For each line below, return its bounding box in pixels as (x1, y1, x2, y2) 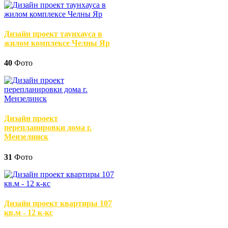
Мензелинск (4, 132, 48, 141)
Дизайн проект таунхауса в (4, 29, 102, 38)
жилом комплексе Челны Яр (4, 38, 110, 47)
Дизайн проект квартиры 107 (4, 198, 112, 208)
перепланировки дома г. (4, 123, 92, 132)
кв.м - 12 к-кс (4, 208, 53, 217)
